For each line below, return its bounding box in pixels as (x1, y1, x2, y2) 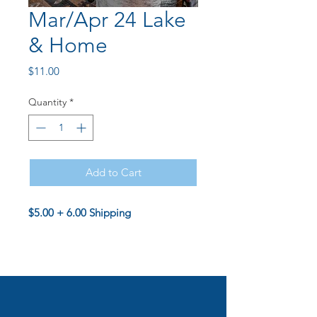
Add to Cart (85, 165, 142, 179)
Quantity (28, 95, 67, 108)
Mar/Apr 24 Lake (28, 6, 186, 33)
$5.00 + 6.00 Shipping (28, 205, 131, 219)
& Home (28, 32, 108, 58)
